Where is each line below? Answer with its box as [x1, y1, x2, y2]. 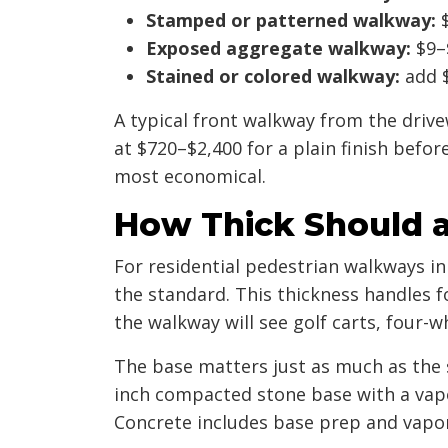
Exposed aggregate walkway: [146, 35, 411, 60]
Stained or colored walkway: [146, 63, 400, 88]
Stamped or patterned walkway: [146, 7, 436, 32]
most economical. [114, 163, 266, 188]
